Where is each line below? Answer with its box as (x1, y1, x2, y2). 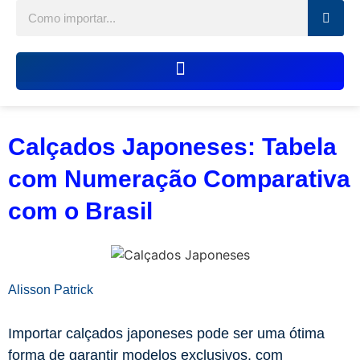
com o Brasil (8, 197, 153, 224)
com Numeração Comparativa (8, 165, 350, 192)
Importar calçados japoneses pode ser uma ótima (8, 325, 325, 342)
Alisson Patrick (8, 283, 93, 297)
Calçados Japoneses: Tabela (8, 133, 337, 160)
